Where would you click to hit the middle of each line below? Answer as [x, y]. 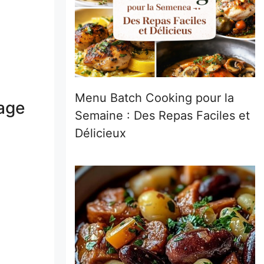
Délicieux [100, 133]
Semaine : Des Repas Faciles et [162, 115]
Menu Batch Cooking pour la [154, 98]
